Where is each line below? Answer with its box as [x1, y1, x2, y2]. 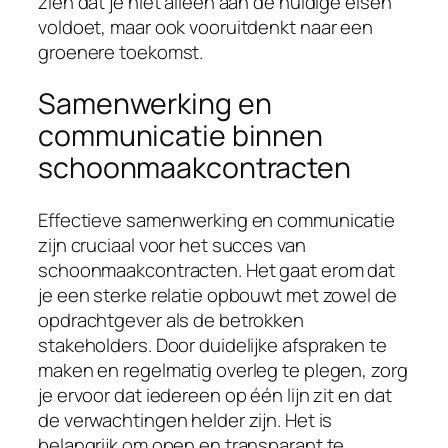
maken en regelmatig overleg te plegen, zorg [38, 357, 408, 383]
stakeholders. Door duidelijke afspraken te [38, 332, 387, 358]
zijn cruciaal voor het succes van [38, 232, 306, 258]
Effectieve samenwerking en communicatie [38, 207, 396, 233]
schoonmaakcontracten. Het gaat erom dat [38, 257, 396, 283]
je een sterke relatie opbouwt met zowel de [38, 282, 397, 308]
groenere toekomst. [38, 38, 204, 65]
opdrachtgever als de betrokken [38, 307, 304, 333]
